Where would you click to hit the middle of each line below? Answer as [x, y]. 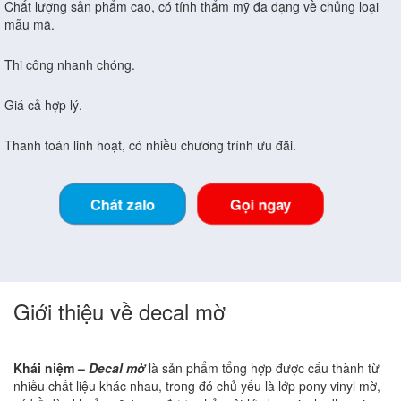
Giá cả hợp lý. [43, 105]
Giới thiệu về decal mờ [119, 311]
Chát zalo [123, 205]
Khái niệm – [51, 368]
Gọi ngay [260, 205]
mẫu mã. [30, 25]
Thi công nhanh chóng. [70, 65]
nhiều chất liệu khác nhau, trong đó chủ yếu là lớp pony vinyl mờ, [197, 386]
